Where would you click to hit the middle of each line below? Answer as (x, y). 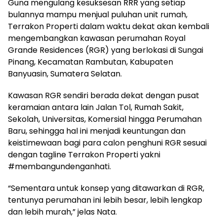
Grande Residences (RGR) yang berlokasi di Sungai (106, 50)
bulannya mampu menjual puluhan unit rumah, (98, 15)
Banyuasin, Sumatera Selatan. (65, 74)
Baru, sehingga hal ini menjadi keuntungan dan (97, 131)
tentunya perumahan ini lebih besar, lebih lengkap (105, 200)
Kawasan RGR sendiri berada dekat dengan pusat (104, 96)
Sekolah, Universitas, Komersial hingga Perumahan (105, 119)
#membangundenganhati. (59, 167)
